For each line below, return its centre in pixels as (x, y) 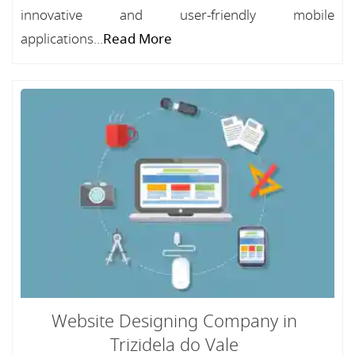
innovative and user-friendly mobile (177, 15)
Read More (137, 39)
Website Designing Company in (174, 322)
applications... (62, 39)
